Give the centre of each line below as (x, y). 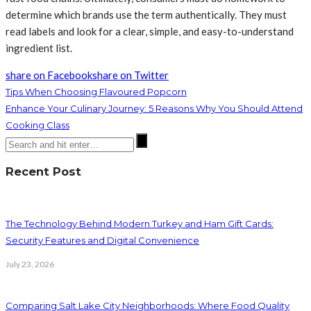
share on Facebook (49, 75)
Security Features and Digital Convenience (102, 241)
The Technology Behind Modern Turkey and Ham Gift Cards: (140, 224)
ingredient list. (39, 48)
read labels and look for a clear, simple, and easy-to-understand (150, 31)
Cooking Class (37, 125)
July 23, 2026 (30, 264)
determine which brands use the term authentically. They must (146, 14)
